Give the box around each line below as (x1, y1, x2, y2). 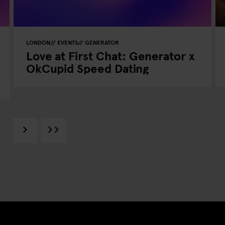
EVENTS (57, 38, 78, 46)
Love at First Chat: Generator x (26, 47, 195, 64)
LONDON (26, 38, 51, 46)
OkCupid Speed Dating (26, 60, 149, 76)
